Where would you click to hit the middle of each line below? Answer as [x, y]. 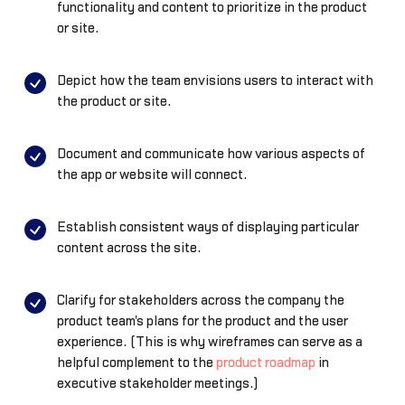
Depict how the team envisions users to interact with [215, 80]
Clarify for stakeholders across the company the [200, 300]
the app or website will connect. [152, 174]
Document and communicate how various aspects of [211, 154]
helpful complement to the [136, 363]
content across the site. [129, 248]
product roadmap [265, 363]
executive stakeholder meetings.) [157, 383]
